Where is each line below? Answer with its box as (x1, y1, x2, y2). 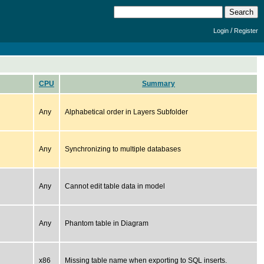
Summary (142, 80, 175, 88)
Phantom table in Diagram (65, 219, 148, 227)
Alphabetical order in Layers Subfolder (65, 108, 188, 116)
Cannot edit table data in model (65, 182, 165, 190)
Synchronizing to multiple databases (65, 145, 181, 153)
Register (234, 27, 258, 34)
